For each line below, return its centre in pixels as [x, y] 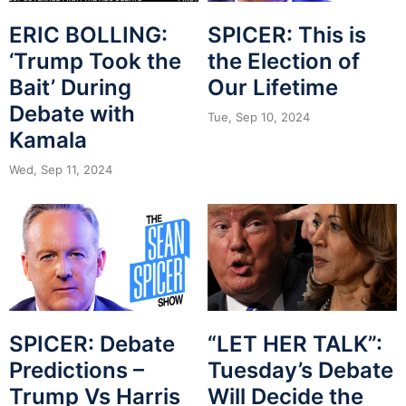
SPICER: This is [287, 35]
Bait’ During [70, 88]
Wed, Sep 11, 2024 [61, 170]
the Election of [284, 62]
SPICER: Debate [92, 343]
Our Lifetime [273, 88]
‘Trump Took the [95, 62]
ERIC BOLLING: [88, 35]
